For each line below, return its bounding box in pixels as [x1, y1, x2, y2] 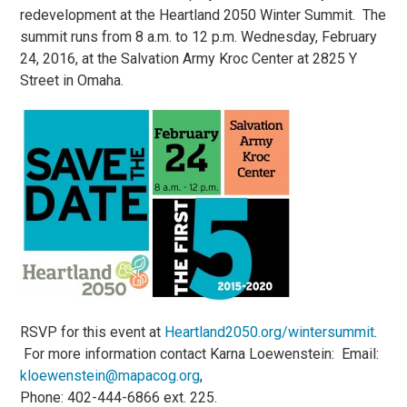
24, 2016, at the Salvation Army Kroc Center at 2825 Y [20, 50, 358, 68]
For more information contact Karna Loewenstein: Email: [20, 345, 380, 363]
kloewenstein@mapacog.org [20, 367, 201, 385]
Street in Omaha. [20, 72, 124, 90]
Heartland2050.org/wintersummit [164, 323, 375, 342]
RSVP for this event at [20, 323, 165, 342]
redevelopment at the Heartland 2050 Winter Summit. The [20, 6, 387, 25]
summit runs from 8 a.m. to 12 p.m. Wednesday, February [20, 28, 378, 46]
